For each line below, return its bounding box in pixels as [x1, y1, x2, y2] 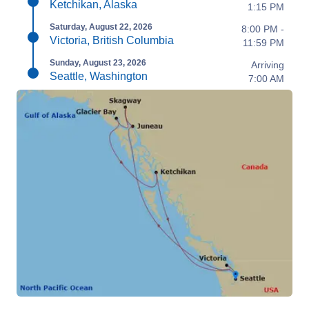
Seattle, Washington [50, 70, 148, 82]
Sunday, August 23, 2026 [50, 58, 146, 68]
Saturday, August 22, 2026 [50, 22, 152, 32]
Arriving [251, 59, 284, 70]
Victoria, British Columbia [50, 34, 174, 46]
